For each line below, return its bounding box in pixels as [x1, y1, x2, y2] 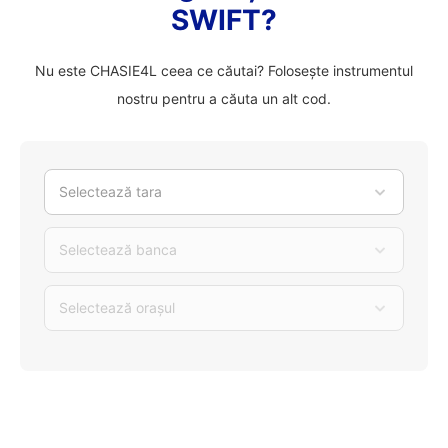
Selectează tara [59, 183, 162, 200]
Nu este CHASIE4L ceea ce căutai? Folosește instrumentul [35, 62, 413, 79]
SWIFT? [171, 3, 277, 37]
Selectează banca [59, 241, 177, 258]
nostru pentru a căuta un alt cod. [117, 90, 331, 107]
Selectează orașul [59, 299, 175, 316]
